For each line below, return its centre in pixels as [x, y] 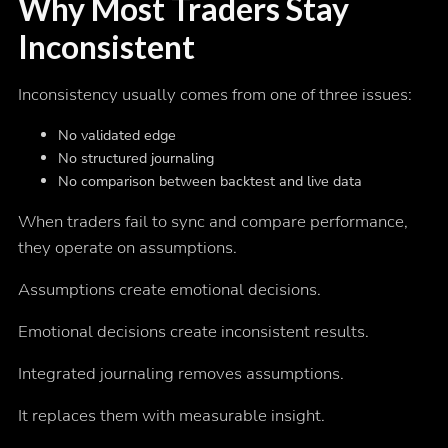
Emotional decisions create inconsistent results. [193, 331]
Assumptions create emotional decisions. [169, 289]
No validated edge [116, 134]
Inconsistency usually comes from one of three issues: [214, 94]
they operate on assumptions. [127, 247]
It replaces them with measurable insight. [171, 415]
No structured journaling [135, 157]
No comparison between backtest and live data [209, 180]
